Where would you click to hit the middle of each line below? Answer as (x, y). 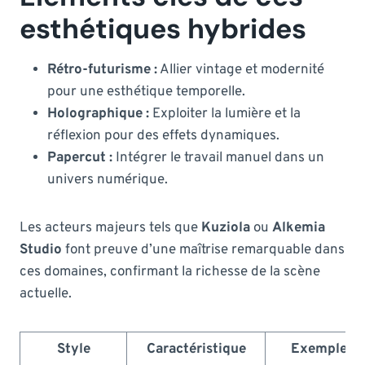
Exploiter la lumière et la (225, 114)
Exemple (319, 349)
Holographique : (98, 114)
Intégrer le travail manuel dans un (218, 158)
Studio (41, 250)
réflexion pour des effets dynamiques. (163, 136)
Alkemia (299, 228)
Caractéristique (196, 349)
